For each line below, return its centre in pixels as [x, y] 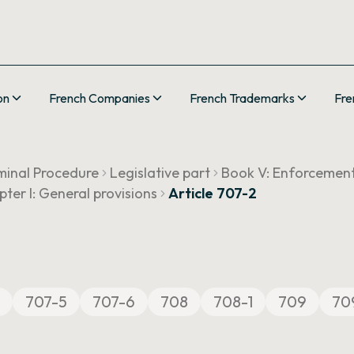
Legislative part [160, 173]
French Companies [100, 98]
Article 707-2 [213, 193]
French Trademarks [242, 98]
